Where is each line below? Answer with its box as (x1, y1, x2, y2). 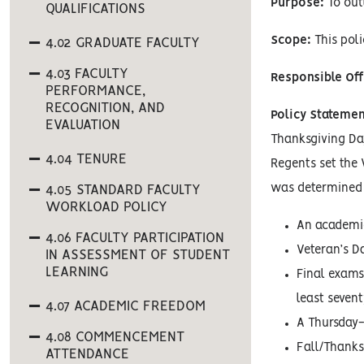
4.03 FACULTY (45, 67, 128, 80)
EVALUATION (45, 119, 120, 132)
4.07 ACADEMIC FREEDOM (45, 300, 206, 313)
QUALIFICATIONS (45, 2, 145, 15)
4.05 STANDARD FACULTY (45, 184, 201, 197)
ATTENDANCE (45, 348, 129, 361)
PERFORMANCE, (45, 84, 145, 97)
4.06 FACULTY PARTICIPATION (45, 232, 224, 245)
